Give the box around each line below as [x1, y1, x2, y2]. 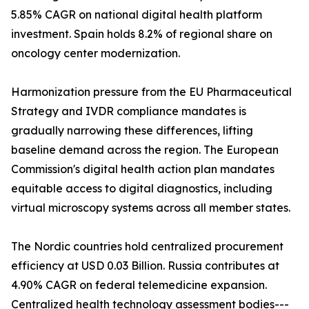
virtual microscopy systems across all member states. [11, 201, 290, 215]
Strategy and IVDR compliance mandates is [11, 104, 246, 119]
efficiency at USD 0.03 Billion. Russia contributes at [11, 259, 279, 273]
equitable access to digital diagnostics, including [11, 181, 272, 196]
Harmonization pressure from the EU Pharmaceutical [11, 85, 292, 99]
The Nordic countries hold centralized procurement [11, 239, 283, 254]
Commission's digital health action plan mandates [11, 162, 275, 177]
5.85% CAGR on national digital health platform [11, 8, 262, 22]
